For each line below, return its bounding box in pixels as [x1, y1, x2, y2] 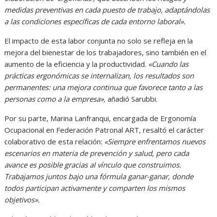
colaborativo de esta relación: [4, 137, 105, 147]
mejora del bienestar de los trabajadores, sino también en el [4, 47, 207, 58]
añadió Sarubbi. [106, 94, 158, 104]
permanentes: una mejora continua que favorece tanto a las [4, 82, 203, 93]
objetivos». [4, 195, 40, 205]
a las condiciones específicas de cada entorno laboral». [4, 16, 186, 27]
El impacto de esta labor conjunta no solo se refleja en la [4, 36, 193, 46]
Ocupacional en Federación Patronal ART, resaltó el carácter [4, 125, 204, 135]
